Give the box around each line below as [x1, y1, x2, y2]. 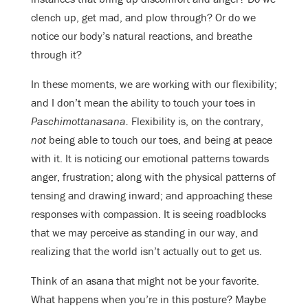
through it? [31, 47, 82, 61]
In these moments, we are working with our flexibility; [31, 76, 277, 91]
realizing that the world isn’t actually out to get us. [31, 243, 262, 258]
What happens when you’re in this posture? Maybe [31, 291, 266, 306]
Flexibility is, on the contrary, [129, 113, 263, 128]
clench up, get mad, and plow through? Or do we [31, 10, 256, 24]
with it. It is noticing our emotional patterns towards [31, 151, 269, 165]
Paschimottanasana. [31, 113, 129, 128]
